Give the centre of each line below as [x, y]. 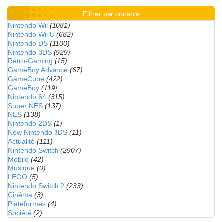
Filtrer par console [111, 14]
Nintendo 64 [27, 97]
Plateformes [27, 204]
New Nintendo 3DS [38, 132]
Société [20, 213]
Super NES [25, 106]
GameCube [26, 79]
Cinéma [20, 195]
